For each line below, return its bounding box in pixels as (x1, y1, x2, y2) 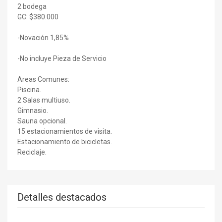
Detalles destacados (17, 191, 107, 203)
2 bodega (17, 2, 47, 10)
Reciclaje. (17, 148, 47, 156)
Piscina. (17, 85, 41, 94)
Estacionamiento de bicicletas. (17, 137, 112, 146)
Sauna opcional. (17, 116, 67, 125)
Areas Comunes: (17, 75, 69, 83)
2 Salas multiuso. (17, 96, 70, 104)
